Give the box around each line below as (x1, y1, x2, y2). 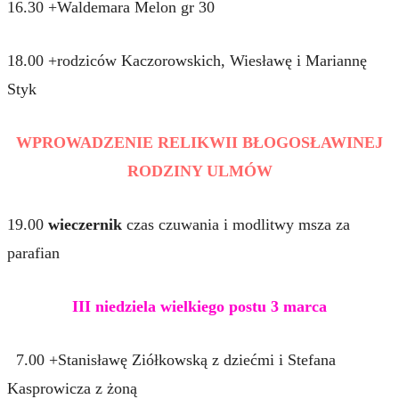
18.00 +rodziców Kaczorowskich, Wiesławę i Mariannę (7, 51, 367, 69)
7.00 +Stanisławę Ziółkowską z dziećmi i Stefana (7, 350, 336, 369)
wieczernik (48, 215, 126, 233)
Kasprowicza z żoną (7, 379, 137, 397)
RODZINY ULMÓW (126, 161, 273, 180)
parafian (7, 243, 60, 262)
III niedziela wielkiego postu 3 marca (72, 297, 327, 315)
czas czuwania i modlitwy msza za (126, 215, 350, 233)
